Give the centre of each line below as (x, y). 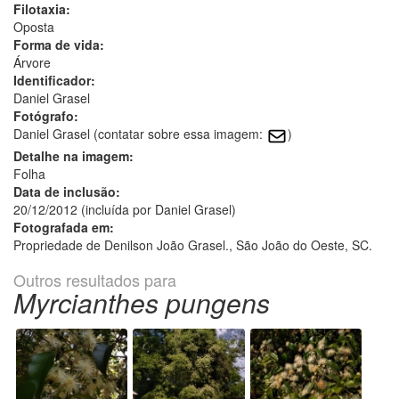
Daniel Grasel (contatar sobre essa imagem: (140, 134)
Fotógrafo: (46, 116)
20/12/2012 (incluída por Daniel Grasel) (125, 209)
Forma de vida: (59, 45)
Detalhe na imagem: (73, 155)
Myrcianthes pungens (142, 302)
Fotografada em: (64, 227)
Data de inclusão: (67, 191)
